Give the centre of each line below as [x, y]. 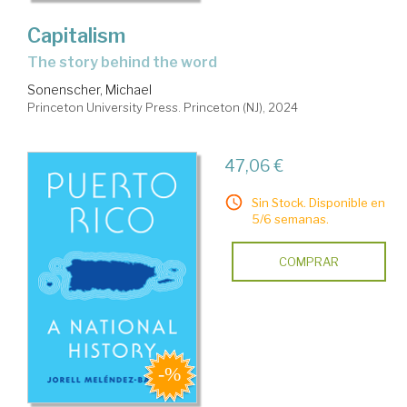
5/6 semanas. [290, 219]
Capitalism [76, 36]
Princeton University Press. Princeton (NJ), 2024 [163, 108]
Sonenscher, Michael [89, 90]
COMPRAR [308, 262]
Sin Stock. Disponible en [318, 203]
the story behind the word [128, 63]
